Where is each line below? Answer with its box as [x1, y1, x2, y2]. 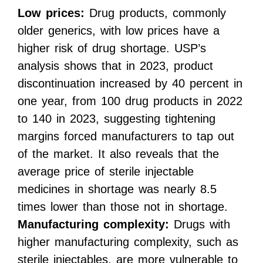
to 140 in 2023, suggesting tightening [18, 112, 215, 126]
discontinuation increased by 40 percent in [18, 77, 242, 90]
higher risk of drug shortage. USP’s [18, 42, 206, 55]
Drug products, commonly [85, 6, 226, 20]
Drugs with [169, 218, 230, 231]
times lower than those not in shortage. [18, 200, 228, 214]
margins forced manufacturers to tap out [18, 130, 234, 143]
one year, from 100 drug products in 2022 [18, 95, 242, 108]
